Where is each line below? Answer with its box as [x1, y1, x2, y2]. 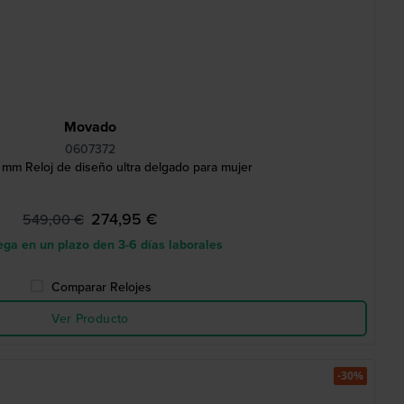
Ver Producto [51, 309, 129, 327]
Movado [64, 116, 116, 137]
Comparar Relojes [50, 278, 151, 296]
